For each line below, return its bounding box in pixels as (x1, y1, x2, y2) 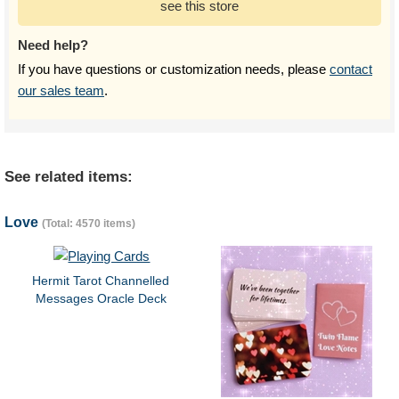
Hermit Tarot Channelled (32, 273, 170, 288)
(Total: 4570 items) (42, 217, 135, 230)
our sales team (18, 83, 104, 98)
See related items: (4, 168, 133, 185)
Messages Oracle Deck (35, 291, 167, 305)
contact (330, 61, 372, 77)
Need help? (18, 37, 88, 53)
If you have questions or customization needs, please (18, 61, 330, 77)
